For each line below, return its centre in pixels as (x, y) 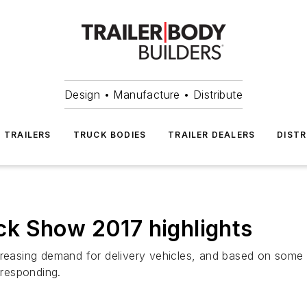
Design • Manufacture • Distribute (153, 95)
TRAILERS (28, 135)
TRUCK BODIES (110, 135)
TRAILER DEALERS (212, 135)
